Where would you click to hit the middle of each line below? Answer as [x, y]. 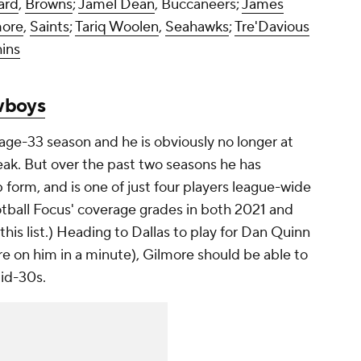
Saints [50, 27]
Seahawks [197, 27]
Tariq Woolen [117, 27]
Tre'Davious [272, 27]
